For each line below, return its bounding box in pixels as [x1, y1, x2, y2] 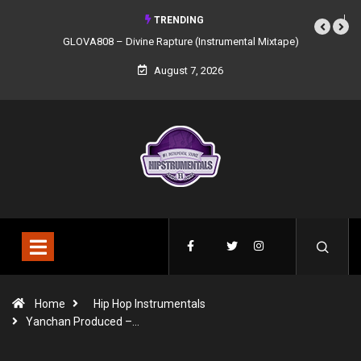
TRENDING [151, 15, 204, 26]
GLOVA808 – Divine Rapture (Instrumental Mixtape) [62, 35, 299, 48]
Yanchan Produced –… [26, 315, 139, 328]
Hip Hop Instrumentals [93, 297, 205, 310]
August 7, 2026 [151, 64, 223, 77]
